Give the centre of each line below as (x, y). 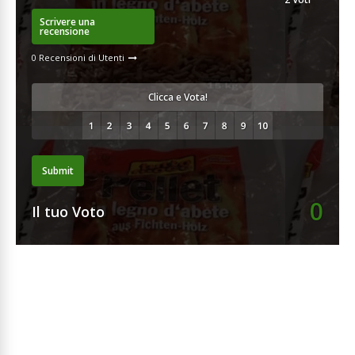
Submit (58, 170)
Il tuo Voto (68, 212)
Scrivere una (67, 21)
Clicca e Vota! (177, 97)
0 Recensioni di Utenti (78, 57)
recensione (65, 31)
